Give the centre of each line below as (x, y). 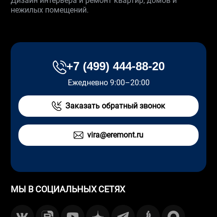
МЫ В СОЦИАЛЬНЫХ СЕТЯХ (68, 189)
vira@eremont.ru (115, 135)
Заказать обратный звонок (115, 106)
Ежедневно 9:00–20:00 (108, 82)
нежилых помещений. (50, 10)
